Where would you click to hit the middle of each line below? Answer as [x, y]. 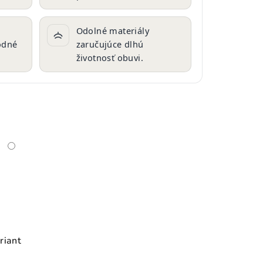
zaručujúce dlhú [110, 44]
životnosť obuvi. [109, 58]
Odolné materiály [112, 31]
